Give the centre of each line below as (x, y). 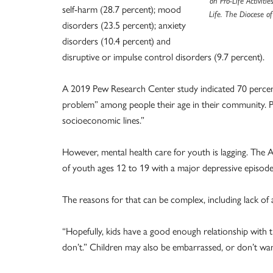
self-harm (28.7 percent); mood (122, 9)
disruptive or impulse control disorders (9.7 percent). (163, 56)
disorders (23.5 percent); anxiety (124, 25)
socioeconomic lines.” (103, 120)
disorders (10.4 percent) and (116, 41)
